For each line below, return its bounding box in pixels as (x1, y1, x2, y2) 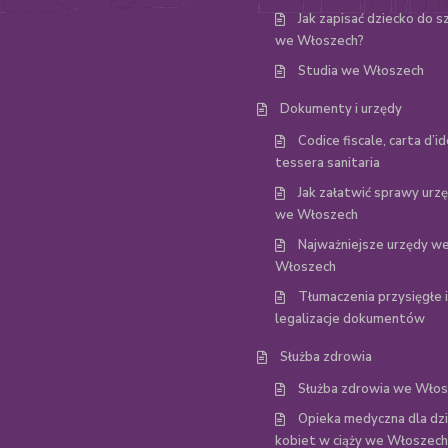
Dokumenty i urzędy (280, 100, 402, 118)
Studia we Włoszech (298, 62, 424, 80)
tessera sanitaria (275, 154, 380, 172)
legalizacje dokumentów (275, 310, 425, 328)
